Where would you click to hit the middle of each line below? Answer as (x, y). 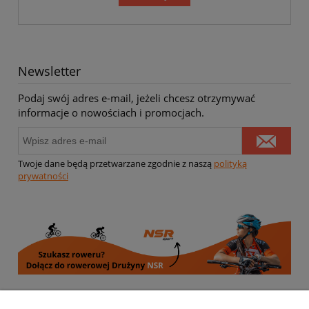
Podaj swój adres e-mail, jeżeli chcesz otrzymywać (137, 98)
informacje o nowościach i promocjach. (111, 112)
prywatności (43, 176)
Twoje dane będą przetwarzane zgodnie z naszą (116, 164)
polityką (230, 164)
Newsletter (49, 71)
